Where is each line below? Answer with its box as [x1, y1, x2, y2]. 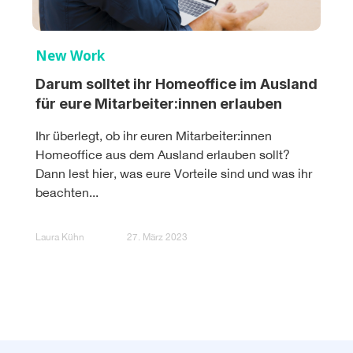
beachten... [35, 184, 98, 199]
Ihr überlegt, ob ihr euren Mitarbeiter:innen [35, 128, 272, 143]
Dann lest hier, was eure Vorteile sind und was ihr [35, 165, 312, 180]
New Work [35, 46, 105, 65]
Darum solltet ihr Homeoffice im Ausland [35, 75, 318, 92]
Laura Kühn [35, 232, 84, 243]
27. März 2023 [127, 232, 188, 243]
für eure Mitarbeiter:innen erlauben [35, 95, 282, 112]
